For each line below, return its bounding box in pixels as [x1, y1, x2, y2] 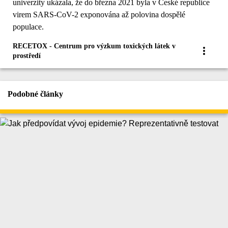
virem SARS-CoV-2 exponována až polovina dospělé [13, 10, 185, 19]
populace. [13, 22, 44, 31]
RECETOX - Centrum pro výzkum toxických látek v [13, 42, 176, 50]
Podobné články [8, 89, 63, 98]
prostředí [13, 51, 41, 60]
